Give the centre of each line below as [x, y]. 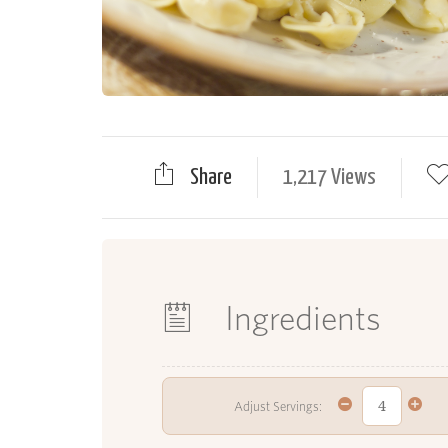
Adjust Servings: [277, 406]
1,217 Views [329, 178]
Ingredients [299, 318]
